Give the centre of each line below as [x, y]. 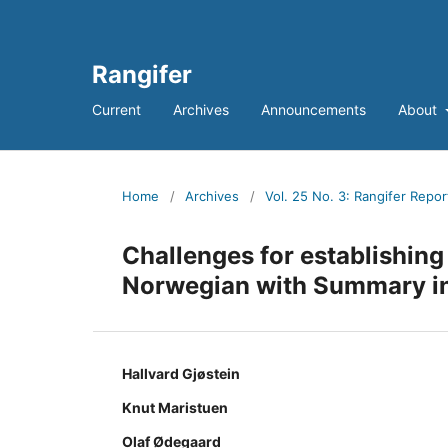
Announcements [313, 109]
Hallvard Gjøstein [181, 373]
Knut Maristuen [175, 407]
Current [116, 109]
